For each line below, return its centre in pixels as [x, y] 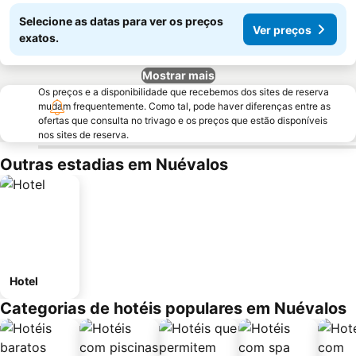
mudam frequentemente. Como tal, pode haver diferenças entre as [184, 106]
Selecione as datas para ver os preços [121, 21]
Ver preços [282, 29]
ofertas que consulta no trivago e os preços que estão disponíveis [183, 120]
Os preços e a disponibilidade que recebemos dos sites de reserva [184, 92]
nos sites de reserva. [83, 135]
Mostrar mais [178, 75]
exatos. [39, 38]
